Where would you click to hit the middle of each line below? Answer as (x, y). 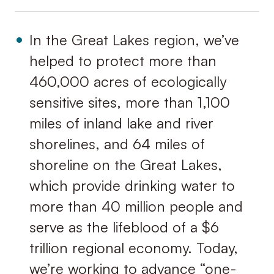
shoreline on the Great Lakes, (125, 164)
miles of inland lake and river (121, 123)
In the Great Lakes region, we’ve (134, 39)
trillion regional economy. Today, (133, 247)
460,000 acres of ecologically (128, 81)
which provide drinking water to (132, 185)
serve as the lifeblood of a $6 (124, 227)
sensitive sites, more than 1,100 (129, 102)
